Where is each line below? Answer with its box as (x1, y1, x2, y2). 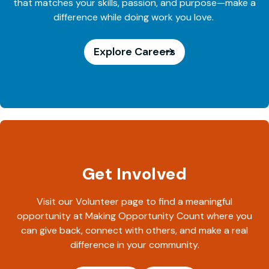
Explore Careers (94, 44, 175, 59)
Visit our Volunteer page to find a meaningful (37, 195, 232, 208)
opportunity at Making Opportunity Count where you (17, 210, 252, 222)
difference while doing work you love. (53, 11, 216, 23)
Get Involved (82, 163, 187, 185)
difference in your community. (70, 238, 199, 251)
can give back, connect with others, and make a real (21, 224, 248, 237)
